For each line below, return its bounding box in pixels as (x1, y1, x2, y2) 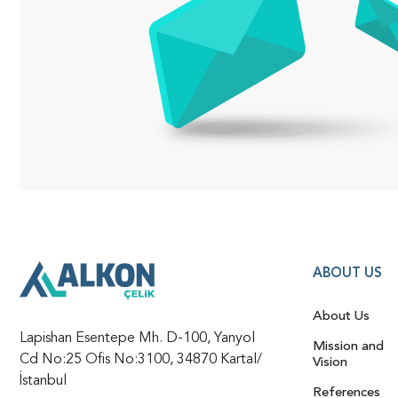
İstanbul (20, 373, 67, 388)
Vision (313, 355, 347, 370)
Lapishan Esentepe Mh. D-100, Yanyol (20, 330, 255, 346)
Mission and (313, 339, 384, 354)
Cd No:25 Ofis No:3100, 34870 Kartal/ (20, 352, 262, 367)
